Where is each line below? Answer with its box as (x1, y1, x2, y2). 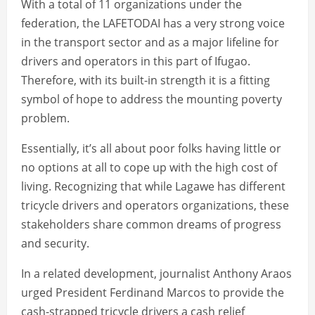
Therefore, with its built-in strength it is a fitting (21, 72, 270, 89)
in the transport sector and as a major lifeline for (21, 34, 279, 51)
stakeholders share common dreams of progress (21, 217, 281, 233)
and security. (21, 236, 89, 252)
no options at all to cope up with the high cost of (21, 160, 277, 176)
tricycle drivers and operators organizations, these (21, 198, 289, 214)
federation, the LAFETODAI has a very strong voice (21, 15, 285, 32)
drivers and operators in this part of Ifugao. (21, 53, 250, 70)
